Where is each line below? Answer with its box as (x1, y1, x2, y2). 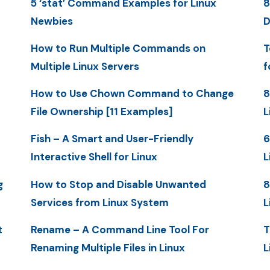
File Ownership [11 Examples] (30, 105, 173, 119)
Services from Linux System (30, 195, 169, 209)
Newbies (30, 14, 73, 28)
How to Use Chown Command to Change (30, 87, 234, 101)
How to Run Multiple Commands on (30, 41, 206, 55)
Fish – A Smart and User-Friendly (30, 132, 193, 146)
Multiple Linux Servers (30, 59, 139, 73)
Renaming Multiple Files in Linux (30, 240, 185, 254)
